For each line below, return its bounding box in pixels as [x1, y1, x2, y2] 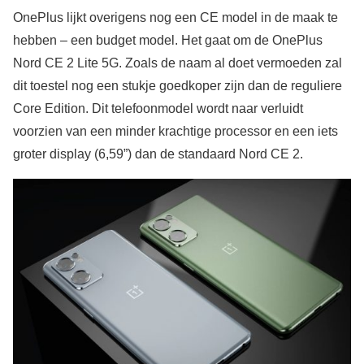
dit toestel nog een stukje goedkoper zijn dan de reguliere [13, 79, 342, 93]
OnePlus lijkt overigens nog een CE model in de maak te [13, 11, 338, 25]
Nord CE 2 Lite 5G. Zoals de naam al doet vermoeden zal [13, 56, 342, 71]
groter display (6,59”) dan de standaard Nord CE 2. [13, 147, 303, 162]
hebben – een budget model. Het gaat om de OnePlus [13, 33, 323, 48]
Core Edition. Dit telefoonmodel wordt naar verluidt [13, 102, 303, 116]
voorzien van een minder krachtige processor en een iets [13, 124, 338, 139]
